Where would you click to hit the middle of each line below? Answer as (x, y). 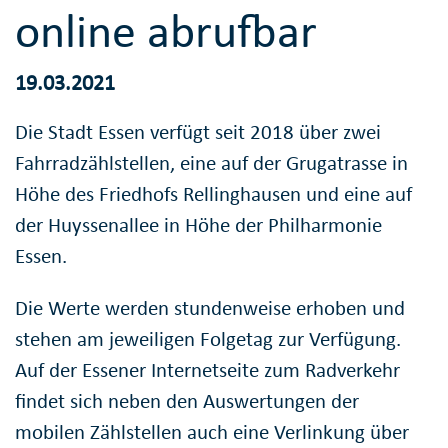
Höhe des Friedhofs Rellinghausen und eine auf (213, 193)
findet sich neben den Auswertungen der (187, 400)
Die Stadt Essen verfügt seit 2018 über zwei (198, 131)
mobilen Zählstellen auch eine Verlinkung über (212, 431)
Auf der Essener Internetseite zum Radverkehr (207, 369)
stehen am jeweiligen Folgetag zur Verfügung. (208, 338)
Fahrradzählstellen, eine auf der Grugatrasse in (211, 162)
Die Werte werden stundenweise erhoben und (210, 307)
